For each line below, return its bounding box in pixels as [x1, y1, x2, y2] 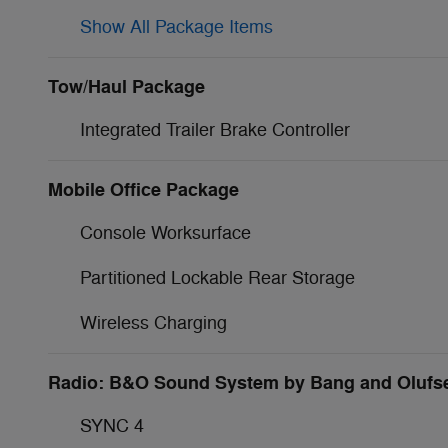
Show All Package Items [80, 15, 273, 38]
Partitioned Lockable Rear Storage [80, 266, 355, 289]
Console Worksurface [80, 221, 251, 244]
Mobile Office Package [48, 177, 239, 202]
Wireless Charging [80, 311, 227, 334]
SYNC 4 [80, 414, 144, 437]
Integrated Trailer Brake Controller [80, 118, 350, 141]
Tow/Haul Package [48, 74, 205, 99]
